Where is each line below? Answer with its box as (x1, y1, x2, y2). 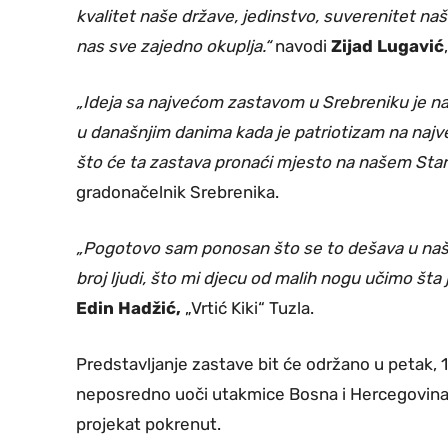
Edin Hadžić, (76, 297, 185, 318)
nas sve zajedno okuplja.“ (76, 35, 271, 56)
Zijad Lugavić (331, 35, 444, 56)
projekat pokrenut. (76, 413, 221, 434)
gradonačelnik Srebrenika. (76, 181, 279, 202)
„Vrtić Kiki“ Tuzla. (185, 297, 314, 318)
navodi (271, 35, 331, 56)
